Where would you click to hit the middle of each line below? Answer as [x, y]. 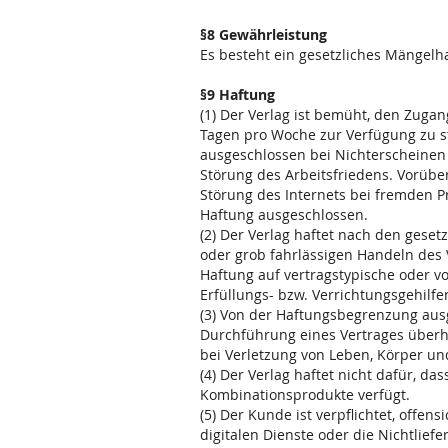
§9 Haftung [237, 94]
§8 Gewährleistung [263, 34]
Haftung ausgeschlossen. [284, 214]
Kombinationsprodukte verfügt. [305, 394]
